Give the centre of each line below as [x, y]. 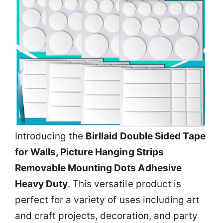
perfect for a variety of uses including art [107, 200]
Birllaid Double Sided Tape [146, 136]
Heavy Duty [42, 184]
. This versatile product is [124, 184]
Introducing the [51, 136]
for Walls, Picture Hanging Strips [89, 152]
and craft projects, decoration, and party [106, 216]
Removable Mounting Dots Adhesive [98, 168]
